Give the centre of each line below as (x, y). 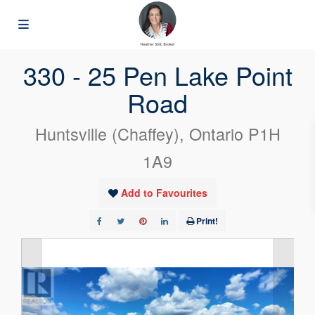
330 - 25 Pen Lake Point (157, 75)
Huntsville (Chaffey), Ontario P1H (157, 134)
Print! (207, 221)
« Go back (51, 36)
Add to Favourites (164, 193)
